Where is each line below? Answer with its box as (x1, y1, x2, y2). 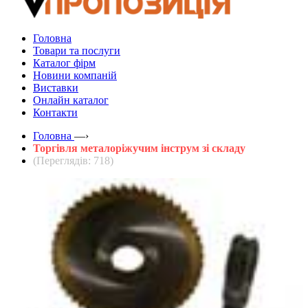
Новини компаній (33, 69, 117, 81)
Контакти (33, 106, 78, 118)
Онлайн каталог (33, 93, 109, 106)
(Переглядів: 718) (33, 154, 113, 166)
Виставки (33, 81, 78, 93)
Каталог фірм (33, 56, 96, 69)
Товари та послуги (33, 44, 120, 56)
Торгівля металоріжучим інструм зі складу (33, 142, 245, 154)
